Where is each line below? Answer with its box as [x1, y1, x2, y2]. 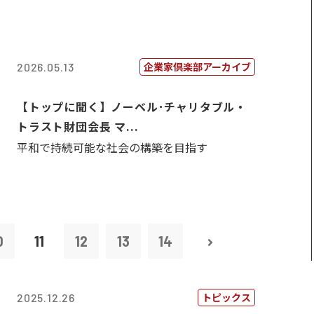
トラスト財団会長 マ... [17, 118, 139, 135]
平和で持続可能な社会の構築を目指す [17, 139, 207, 156]
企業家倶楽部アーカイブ [144, 60, 251, 74]
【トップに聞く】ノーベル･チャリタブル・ [17, 98, 247, 115]
